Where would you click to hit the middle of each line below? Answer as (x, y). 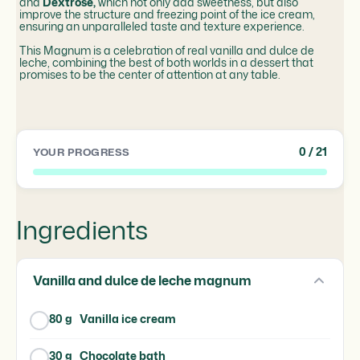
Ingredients (82, 230)
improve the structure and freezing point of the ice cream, (167, 14)
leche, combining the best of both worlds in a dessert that (166, 63)
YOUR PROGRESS (82, 152)
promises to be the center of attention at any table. (150, 75)
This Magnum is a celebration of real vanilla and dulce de (167, 51)
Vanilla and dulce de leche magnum (142, 281)
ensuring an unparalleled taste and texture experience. (162, 27)
